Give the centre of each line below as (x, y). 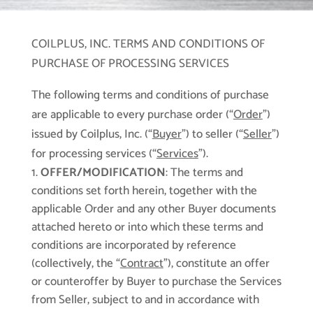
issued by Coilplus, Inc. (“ (92, 134)
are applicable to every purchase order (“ (132, 115)
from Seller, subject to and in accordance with (145, 300)
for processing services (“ (94, 154)
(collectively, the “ (75, 264)
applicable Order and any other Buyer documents (153, 209)
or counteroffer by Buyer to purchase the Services (156, 282)
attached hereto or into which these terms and (147, 227)
